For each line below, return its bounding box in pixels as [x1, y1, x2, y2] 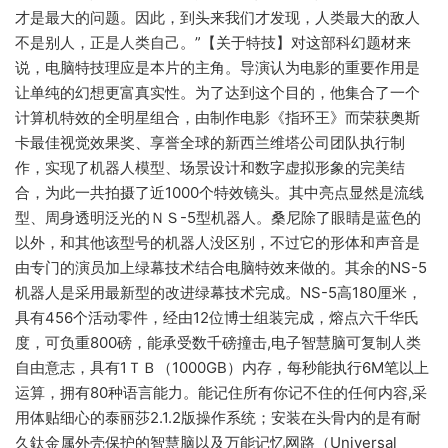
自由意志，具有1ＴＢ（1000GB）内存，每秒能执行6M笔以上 [15, 358, 429, 378]
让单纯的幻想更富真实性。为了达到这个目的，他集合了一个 [15, 83, 420, 103]
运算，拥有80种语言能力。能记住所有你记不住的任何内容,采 [15, 383, 427, 403]
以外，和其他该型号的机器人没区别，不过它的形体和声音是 [15, 233, 420, 253]
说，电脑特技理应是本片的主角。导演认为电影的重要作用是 [15, 58, 420, 78]
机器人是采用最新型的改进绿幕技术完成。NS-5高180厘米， [15, 283, 422, 303]
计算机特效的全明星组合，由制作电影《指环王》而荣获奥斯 [15, 108, 420, 128]
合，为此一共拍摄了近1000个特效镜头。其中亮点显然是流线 [15, 183, 424, 203]
